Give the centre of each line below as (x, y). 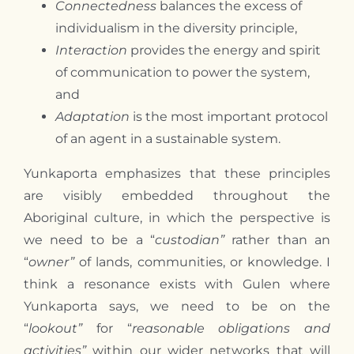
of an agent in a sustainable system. (168, 138)
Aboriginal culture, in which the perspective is (177, 217)
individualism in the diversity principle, (176, 28)
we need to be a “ (89, 239)
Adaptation (92, 116)
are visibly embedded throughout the (177, 195)
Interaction (91, 50)
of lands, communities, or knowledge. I (202, 262)
